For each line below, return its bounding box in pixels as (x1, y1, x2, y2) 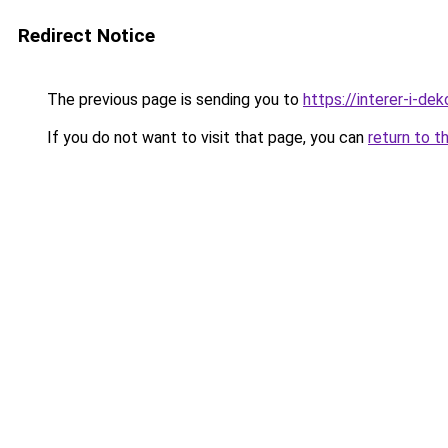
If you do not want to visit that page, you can (43, 128, 368, 147)
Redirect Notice (18, 24, 155, 47)
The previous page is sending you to (43, 90, 303, 109)
